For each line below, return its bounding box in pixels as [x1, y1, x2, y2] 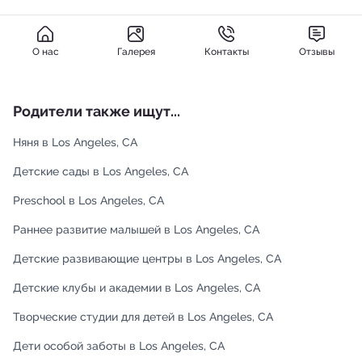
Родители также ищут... [13, 103, 180, 120]
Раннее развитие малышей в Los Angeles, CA [13, 223, 259, 236]
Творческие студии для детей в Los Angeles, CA [13, 310, 273, 323]
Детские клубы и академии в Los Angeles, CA [13, 281, 260, 294]
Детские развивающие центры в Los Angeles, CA [13, 252, 281, 265]
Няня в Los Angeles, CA [13, 136, 137, 149]
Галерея [116, 46, 155, 57]
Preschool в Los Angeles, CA [13, 194, 164, 207]
